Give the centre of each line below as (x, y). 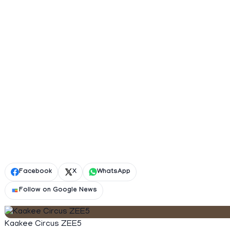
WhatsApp (114, 172)
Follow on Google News (58, 190)
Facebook (35, 172)
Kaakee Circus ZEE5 (43, 224)
